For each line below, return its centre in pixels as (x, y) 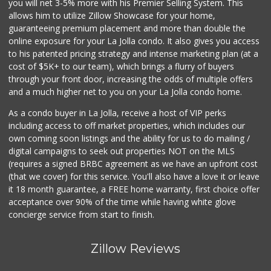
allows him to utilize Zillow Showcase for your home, (112, 16)
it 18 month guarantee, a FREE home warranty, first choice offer (134, 189)
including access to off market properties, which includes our (127, 126)
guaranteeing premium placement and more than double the (127, 28)
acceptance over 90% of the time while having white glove (122, 202)
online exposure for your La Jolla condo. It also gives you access (134, 41)
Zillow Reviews (135, 249)
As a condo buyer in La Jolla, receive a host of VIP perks (118, 113)
